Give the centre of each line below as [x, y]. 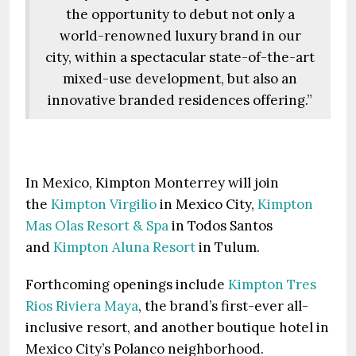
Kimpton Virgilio [104, 204]
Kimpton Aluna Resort [124, 247]
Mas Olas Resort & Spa [97, 226]
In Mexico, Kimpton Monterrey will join [152, 183]
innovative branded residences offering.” [180, 100]
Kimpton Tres [272, 284]
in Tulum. [229, 247]
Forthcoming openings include [127, 284]
